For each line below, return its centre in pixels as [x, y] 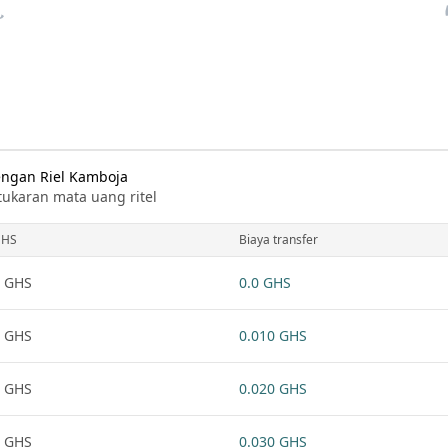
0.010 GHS [273, 335]
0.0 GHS [265, 282]
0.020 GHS [273, 388]
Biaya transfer [278, 239]
